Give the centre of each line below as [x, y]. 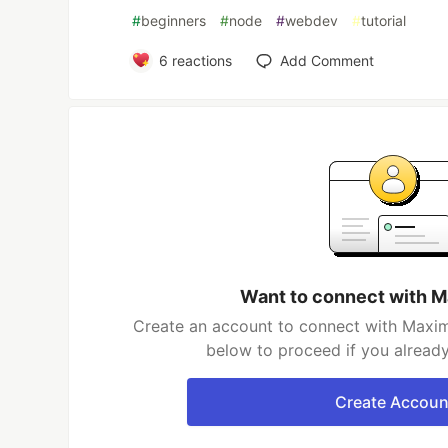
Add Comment [326, 60]
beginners [174, 20]
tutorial [384, 20]
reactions [199, 60]
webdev [312, 20]
